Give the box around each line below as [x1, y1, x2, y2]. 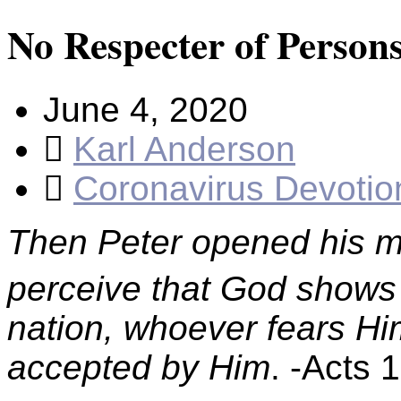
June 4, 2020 [43, 90, 248, 129]
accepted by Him [7, 347, 270, 387]
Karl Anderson [73, 129, 295, 168]
